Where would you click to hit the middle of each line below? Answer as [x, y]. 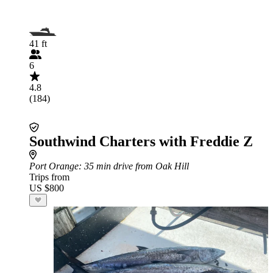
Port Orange [54, 166]
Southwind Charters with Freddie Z [141, 141]
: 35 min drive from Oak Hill [134, 166]
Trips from [49, 177]
